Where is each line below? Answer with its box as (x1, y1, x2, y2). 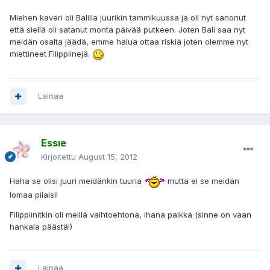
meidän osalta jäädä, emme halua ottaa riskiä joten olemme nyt (10, 37, 248, 47)
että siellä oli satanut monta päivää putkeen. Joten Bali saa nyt (10, 25, 245, 35)
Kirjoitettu (41, 152, 78, 162)
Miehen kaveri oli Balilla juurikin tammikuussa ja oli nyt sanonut (10, 13, 246, 23)
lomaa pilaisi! (10, 189, 58, 199)
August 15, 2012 (78, 152, 137, 162)
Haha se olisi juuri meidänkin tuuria (10, 176, 144, 186)
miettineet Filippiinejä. (10, 49, 92, 59)
